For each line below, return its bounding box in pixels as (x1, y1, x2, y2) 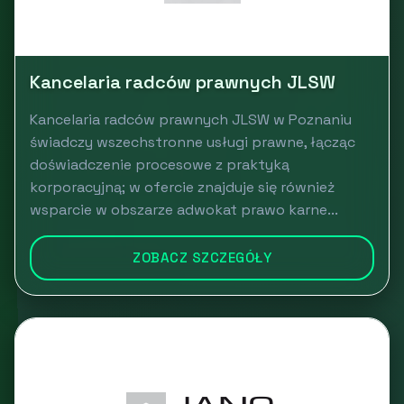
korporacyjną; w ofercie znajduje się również (30, 178, 335, 197)
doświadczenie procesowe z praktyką (30, 155, 289, 175)
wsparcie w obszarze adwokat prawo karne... (30, 200, 338, 220)
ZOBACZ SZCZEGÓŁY (133, 249, 271, 267)
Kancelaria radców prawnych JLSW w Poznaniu (30, 110, 352, 130)
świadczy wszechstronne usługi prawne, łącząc (30, 133, 355, 152)
